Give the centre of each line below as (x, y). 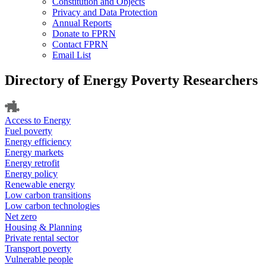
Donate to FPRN (84, 34)
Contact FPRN (80, 44)
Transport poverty (38, 249)
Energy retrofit (32, 163)
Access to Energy (38, 121)
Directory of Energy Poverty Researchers (131, 80)
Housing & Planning (43, 227)
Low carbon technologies (52, 206)
